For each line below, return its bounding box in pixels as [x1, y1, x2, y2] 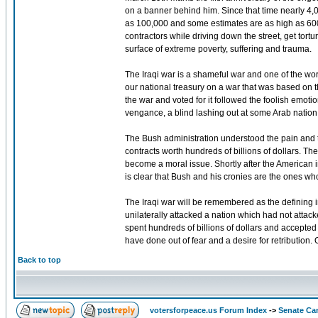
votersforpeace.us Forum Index [150, 306, 267, 314]
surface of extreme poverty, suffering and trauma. [125, 44, 312, 54]
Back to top [18, 256, 61, 264]
